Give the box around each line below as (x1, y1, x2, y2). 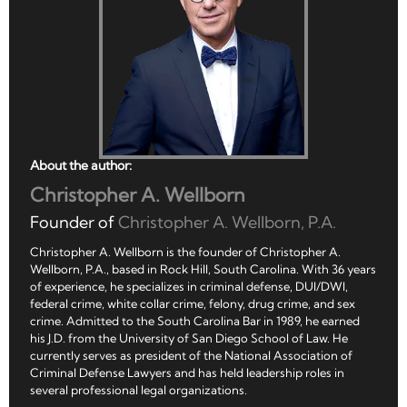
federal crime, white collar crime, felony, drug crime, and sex (30, 296, 355, 312)
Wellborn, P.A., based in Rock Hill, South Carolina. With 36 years (30, 262, 376, 277)
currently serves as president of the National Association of (30, 348, 352, 363)
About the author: (30, 157, 132, 174)
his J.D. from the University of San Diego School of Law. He (30, 331, 348, 346)
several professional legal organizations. (30, 382, 247, 398)
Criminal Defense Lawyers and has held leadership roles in (30, 365, 344, 381)
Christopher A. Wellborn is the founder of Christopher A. (30, 244, 341, 260)
